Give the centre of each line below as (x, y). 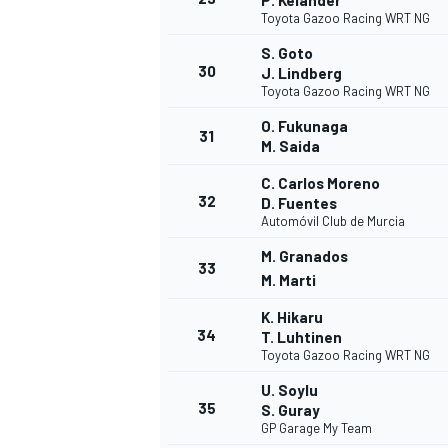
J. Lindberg (301, 73)
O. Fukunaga (304, 126)
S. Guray (290, 410)
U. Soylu (289, 390)
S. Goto (287, 53)
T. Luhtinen (301, 337)
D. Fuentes (299, 203)
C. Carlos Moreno (320, 183)
